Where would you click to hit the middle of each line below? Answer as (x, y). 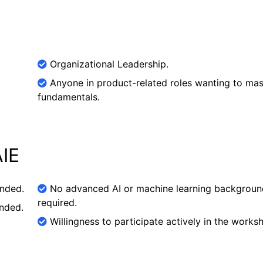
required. (57, 203)
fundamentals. (69, 97)
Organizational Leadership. (108, 64)
